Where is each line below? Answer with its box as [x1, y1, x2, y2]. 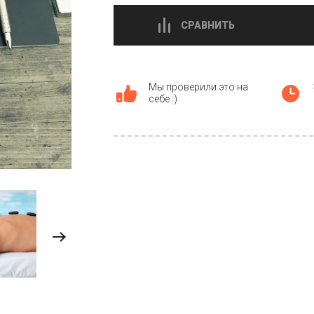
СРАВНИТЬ [180, 20, 235, 31]
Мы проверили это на [149, 81, 248, 93]
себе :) [149, 93, 177, 104]
